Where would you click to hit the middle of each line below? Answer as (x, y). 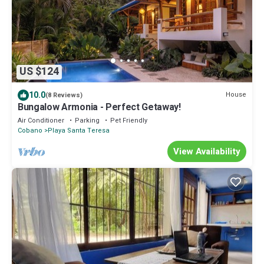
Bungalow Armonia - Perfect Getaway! (99, 107)
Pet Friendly (129, 120)
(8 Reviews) (64, 95)
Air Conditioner (41, 120)
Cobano (30, 130)
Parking (87, 120)
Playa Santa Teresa (79, 130)
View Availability (207, 151)
